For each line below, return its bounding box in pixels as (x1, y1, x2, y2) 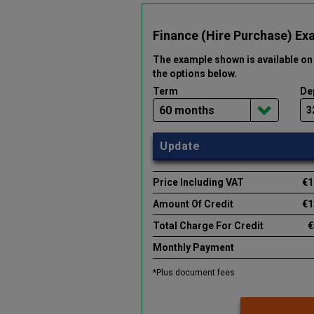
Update (160, 139, 200, 153)
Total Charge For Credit (153, 219, 264, 231)
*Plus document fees (153, 267, 235, 278)
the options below (153, 67, 234, 79)
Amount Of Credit (153, 198, 233, 210)
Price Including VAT (153, 176, 244, 188)
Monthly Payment (153, 241, 234, 253)
